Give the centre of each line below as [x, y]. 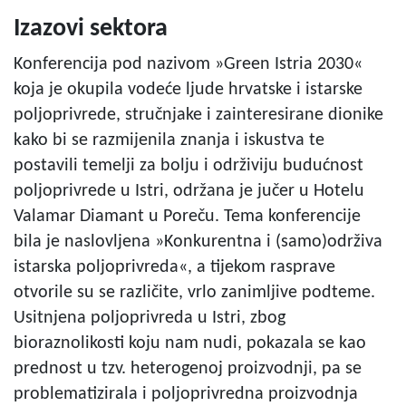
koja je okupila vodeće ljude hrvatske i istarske [188, 89]
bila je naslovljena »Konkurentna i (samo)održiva [198, 242]
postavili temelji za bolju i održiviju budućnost [188, 165]
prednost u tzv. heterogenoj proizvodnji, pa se [188, 368]
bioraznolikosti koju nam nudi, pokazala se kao [190, 343]
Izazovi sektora [91, 29]
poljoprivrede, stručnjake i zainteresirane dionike [198, 115]
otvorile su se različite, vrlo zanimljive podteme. [194, 292]
